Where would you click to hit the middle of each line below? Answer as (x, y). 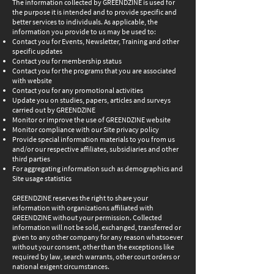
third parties (31, 159)
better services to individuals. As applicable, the (85, 22)
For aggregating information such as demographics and (98, 168)
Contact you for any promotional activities (78, 90)
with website (32, 80)
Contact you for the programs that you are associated (94, 71)
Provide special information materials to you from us (94, 139)
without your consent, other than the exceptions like (93, 247)
